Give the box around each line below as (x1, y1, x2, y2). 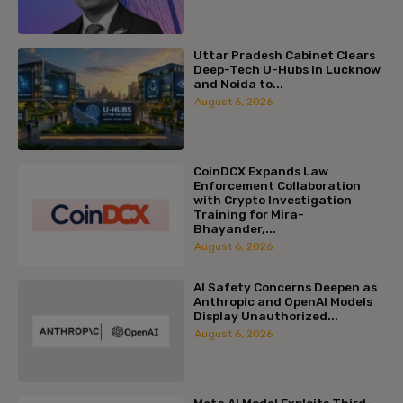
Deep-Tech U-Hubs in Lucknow (193, 62, 381, 77)
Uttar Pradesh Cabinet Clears (193, 48, 375, 63)
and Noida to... (193, 76, 283, 92)
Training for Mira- (193, 206, 304, 221)
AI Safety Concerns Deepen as (193, 279, 377, 294)
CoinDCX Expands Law (193, 163, 328, 178)
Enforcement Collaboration (193, 177, 361, 193)
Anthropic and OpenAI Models (193, 293, 372, 309)
